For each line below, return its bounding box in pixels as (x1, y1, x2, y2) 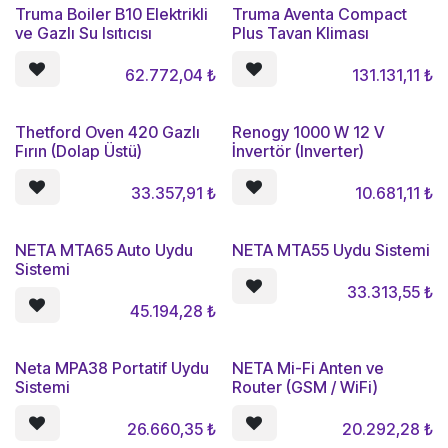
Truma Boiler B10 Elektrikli (15, 4, 208, 24)
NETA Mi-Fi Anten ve (231, 358, 384, 378)
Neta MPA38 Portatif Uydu (15, 358, 209, 378)
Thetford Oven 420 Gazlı (15, 122, 200, 142)
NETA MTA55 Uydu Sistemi (231, 240, 430, 260)
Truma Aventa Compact (231, 4, 407, 24)
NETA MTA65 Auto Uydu (15, 240, 193, 260)
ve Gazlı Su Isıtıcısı (15, 23, 152, 43)
